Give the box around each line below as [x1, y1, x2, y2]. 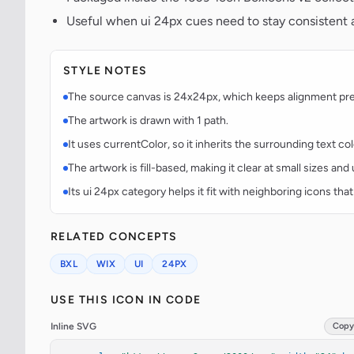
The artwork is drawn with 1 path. [68, 114, 228, 128]
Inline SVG [51, 321, 96, 333]
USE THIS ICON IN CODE [51, 293, 201, 307]
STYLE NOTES [63, 64, 148, 78]
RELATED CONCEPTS [51, 230, 178, 244]
